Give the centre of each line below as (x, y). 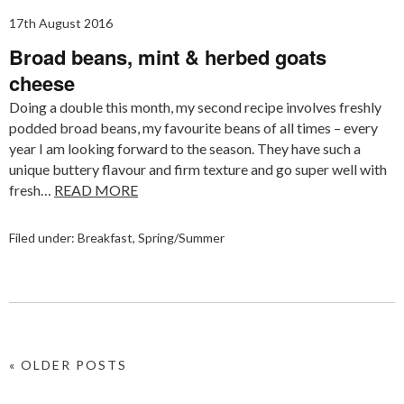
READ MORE (96, 189)
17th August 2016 (61, 23)
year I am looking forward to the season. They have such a (185, 148)
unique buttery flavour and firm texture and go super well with (198, 169)
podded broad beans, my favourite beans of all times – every (193, 127)
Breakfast (105, 237)
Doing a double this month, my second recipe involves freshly (195, 106)
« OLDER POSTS (68, 364)
